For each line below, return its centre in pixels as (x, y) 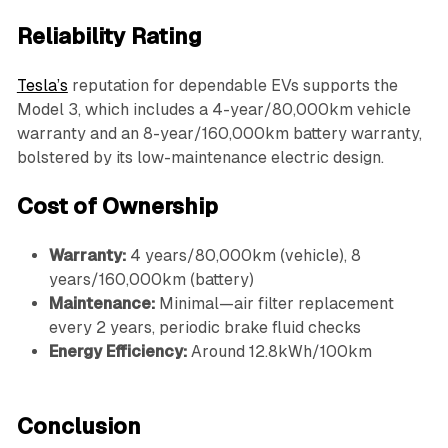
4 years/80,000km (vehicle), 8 (243, 256)
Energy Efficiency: (117, 352)
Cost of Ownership (117, 207)
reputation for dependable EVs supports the (232, 86)
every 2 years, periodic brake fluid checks (204, 328)
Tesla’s (42, 86)
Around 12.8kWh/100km (279, 352)
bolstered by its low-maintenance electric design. (200, 158)
